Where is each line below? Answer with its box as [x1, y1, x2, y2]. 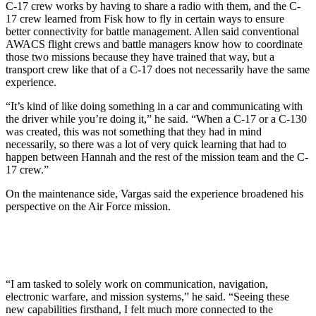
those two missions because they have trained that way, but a [6, 50, 274, 63]
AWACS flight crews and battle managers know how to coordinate [6, 37, 303, 50]
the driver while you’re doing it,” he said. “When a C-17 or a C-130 [6, 112, 307, 125]
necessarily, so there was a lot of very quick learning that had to [6, 138, 286, 150]
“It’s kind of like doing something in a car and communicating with [6, 99, 303, 112]
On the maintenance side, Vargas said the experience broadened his [6, 187, 303, 200]
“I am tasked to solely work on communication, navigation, [6, 277, 268, 290]
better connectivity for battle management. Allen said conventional [6, 25, 299, 37]
